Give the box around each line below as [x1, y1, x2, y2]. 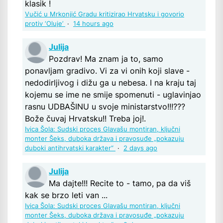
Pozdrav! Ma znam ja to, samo [49, 54, 163, 64]
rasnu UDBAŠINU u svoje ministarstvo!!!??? [25, 102, 185, 112]
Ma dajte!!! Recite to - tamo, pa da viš [49, 178, 191, 189]
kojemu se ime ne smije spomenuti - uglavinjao [25, 90, 201, 100]
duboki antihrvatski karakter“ [25, 144, 115, 152]
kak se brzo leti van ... [25, 190, 108, 201]
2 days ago [123, 144, 157, 152]
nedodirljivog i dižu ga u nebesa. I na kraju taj [25, 78, 196, 88]
